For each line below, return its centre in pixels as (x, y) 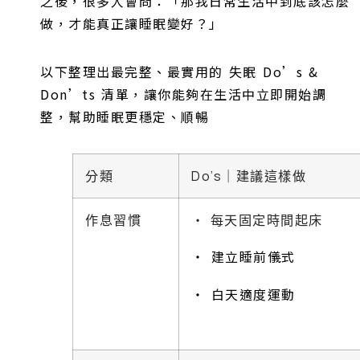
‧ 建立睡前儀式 (243, 256)
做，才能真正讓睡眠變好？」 (132, 23)
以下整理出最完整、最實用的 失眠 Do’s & (180, 71)
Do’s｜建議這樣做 (249, 176)
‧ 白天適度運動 (243, 294)
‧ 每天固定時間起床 (257, 220)
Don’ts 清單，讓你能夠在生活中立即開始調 (184, 94)
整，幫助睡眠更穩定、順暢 (125, 116)
